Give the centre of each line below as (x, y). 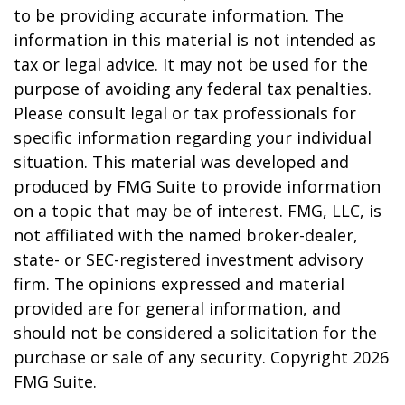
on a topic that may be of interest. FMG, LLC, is (198, 211)
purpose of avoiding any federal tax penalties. (193, 89)
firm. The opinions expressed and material (179, 284)
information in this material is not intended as (195, 40)
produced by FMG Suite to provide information (197, 186)
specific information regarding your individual (193, 137)
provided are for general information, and (177, 308)
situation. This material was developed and (181, 162)
